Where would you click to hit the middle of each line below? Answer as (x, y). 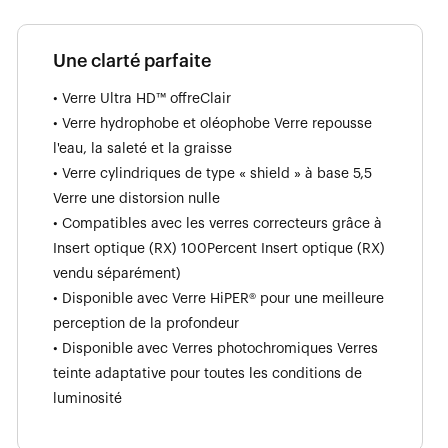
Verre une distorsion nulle (136, 198)
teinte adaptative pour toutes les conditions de (207, 373)
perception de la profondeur (146, 323)
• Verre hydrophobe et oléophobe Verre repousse (212, 123)
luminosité (87, 398)
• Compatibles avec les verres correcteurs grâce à (217, 223)
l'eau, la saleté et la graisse (142, 148)
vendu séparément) (117, 273)
